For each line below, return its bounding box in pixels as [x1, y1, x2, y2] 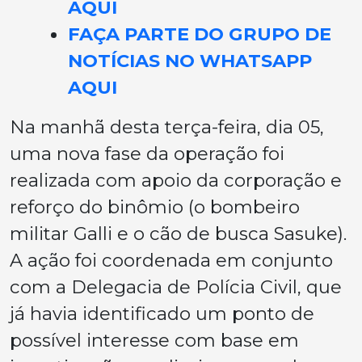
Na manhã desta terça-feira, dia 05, [10, 116, 324, 139]
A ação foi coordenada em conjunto [10, 249, 333, 272]
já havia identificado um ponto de [10, 302, 314, 326]
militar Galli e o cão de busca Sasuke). [10, 222, 347, 246]
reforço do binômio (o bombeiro [10, 196, 300, 219]
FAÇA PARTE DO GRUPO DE [68, 23, 331, 46]
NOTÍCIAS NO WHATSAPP [68, 49, 312, 73]
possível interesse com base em [10, 329, 299, 352]
